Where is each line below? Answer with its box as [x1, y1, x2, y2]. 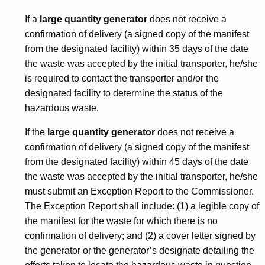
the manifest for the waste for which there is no [25, 215, 218, 226]
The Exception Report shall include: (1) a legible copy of [25, 201, 259, 211]
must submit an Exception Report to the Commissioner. [25, 186, 254, 196]
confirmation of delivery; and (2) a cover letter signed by [25, 230, 256, 241]
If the [25, 127, 47, 137]
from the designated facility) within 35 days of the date [25, 43, 248, 54]
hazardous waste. [25, 102, 101, 113]
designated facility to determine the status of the [25, 88, 223, 98]
